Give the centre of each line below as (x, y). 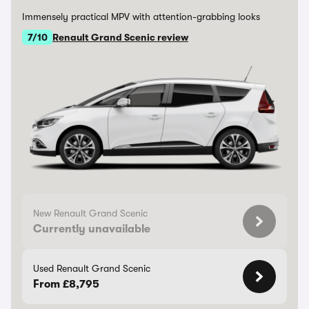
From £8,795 (66, 284)
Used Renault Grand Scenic (92, 268)
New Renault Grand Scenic (90, 213)
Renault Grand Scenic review (120, 37)
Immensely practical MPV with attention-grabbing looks (141, 17)
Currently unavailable (92, 229)
